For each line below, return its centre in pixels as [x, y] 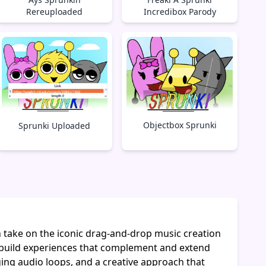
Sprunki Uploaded [55, 126]
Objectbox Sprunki [180, 125]
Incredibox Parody [180, 11]
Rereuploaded [55, 11]
